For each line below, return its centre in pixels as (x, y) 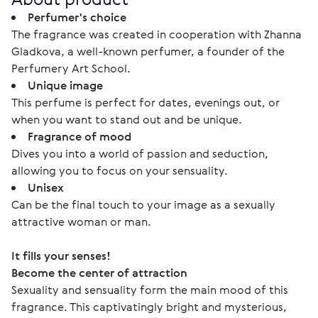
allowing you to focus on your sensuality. (120, 170)
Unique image (65, 85)
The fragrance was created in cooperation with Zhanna (157, 34)
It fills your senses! (61, 256)
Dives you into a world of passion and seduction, (140, 153)
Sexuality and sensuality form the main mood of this (151, 290)
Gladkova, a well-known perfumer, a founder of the (148, 51)
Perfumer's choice (77, 17)
